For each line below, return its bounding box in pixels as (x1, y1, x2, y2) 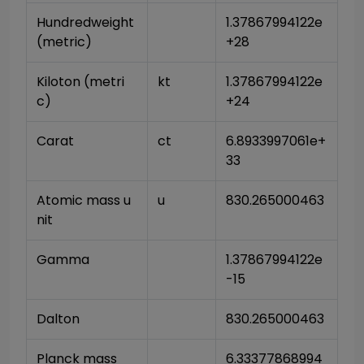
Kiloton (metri (37, 72, 124, 91)
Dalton (37, 310, 80, 328)
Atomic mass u (37, 191, 131, 210)
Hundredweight (37, 13, 134, 32)
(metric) (37, 32, 92, 51)
